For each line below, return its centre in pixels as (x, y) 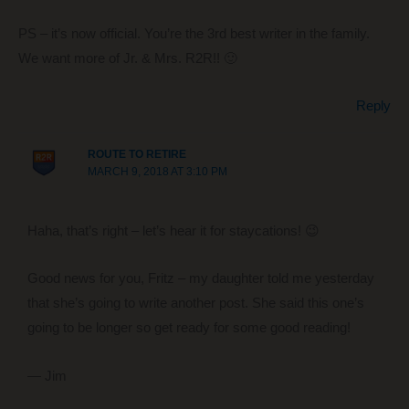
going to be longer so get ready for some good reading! (189, 328)
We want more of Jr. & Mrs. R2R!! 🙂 (128, 58)
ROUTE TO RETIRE (136, 155)
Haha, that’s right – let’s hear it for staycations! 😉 (173, 231)
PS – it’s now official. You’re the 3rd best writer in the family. (194, 33)
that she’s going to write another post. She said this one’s (195, 304)
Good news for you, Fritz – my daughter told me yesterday (200, 279)
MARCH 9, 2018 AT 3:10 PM (157, 172)
